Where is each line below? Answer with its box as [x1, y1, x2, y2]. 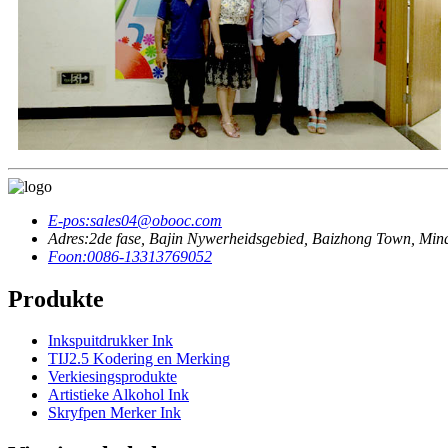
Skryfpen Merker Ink [48, 404, 181, 422]
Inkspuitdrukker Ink [48, 332, 173, 350]
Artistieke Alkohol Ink [48, 386, 189, 404]
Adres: [48, 229, 89, 247]
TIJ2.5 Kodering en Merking [48, 350, 230, 368]
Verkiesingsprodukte [48, 368, 177, 386]
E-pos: [48, 211, 90, 229]
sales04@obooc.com [90, 211, 222, 229]
